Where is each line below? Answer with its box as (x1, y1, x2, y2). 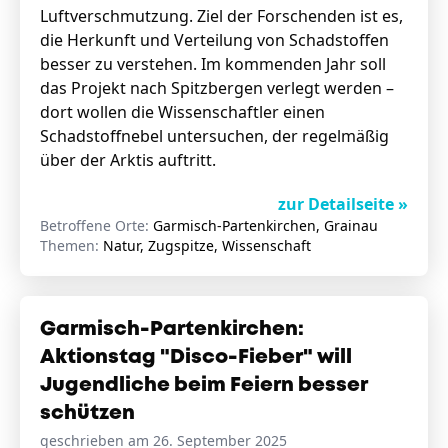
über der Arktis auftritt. (40, 149, 220, 171)
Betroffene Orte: (40, 216, 153, 235)
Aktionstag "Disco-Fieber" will (40, 348, 352, 367)
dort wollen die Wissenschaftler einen (40, 101, 325, 123)
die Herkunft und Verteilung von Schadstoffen (40, 29, 389, 51)
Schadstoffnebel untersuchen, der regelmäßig (40, 125, 389, 147)
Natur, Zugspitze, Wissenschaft (103, 236, 311, 255)
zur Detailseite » (277, 193, 408, 215)
